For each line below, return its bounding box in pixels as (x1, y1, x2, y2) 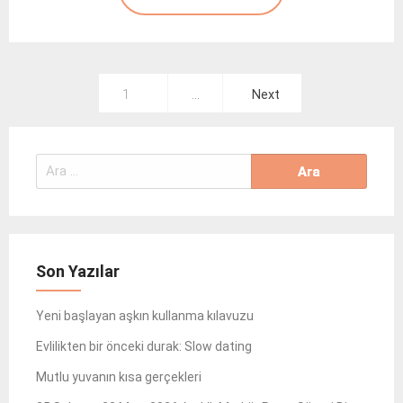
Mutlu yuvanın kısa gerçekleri (36, 369, 201, 384)
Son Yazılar (36, 261, 120, 281)
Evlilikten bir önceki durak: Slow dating (36, 338, 252, 354)
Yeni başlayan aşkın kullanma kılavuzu (36, 308, 254, 323)
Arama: (35, 156, 76, 171)
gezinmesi (8, 106, 130, 138)
